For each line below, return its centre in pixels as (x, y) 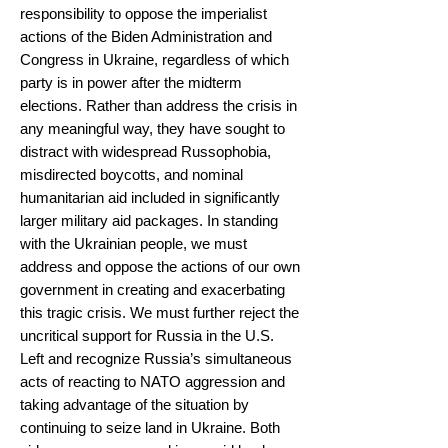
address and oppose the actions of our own (160, 266)
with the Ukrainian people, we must (133, 243)
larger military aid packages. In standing (149, 220)
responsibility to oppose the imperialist (143, 13)
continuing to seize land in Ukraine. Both (150, 427)
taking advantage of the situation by (134, 404)
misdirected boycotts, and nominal (131, 174)
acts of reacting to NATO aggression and (152, 381)
